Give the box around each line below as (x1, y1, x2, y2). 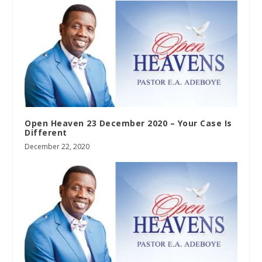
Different (25, 127, 67, 139)
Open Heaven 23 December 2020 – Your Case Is (25, 118, 232, 129)
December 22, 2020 (25, 142, 90, 152)
